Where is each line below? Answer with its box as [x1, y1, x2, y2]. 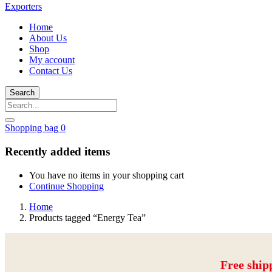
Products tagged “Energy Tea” [29, 212, 146, 223]
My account [29, 55, 75, 66]
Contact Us [29, 66, 72, 76]
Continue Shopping [29, 180, 104, 191]
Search [10, 88, 35, 98]
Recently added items [5, 145, 110, 158]
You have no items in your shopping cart [29, 169, 184, 180]
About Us [29, 33, 67, 44]
